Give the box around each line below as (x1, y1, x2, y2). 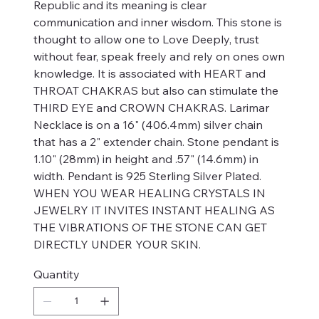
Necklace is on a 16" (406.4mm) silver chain (33, 117, 263, 132)
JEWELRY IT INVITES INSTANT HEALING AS (33, 202, 275, 217)
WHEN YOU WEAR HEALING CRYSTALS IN (33, 185, 266, 200)
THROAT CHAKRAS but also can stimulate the (33, 83, 278, 98)
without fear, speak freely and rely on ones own (33, 48, 285, 63)
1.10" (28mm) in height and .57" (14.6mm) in (33, 151, 258, 166)
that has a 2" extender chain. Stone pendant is (33, 134, 279, 149)
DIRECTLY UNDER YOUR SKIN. (33, 236, 201, 251)
